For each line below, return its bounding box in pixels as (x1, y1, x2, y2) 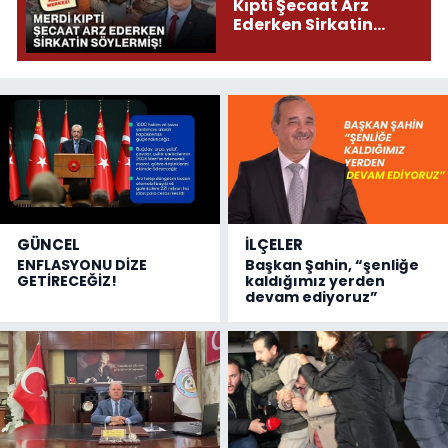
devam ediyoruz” (245, 287, 379, 308)
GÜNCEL (17, 234, 80, 256)
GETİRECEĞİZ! (17, 271, 117, 292)
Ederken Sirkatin (232, 12, 373, 36)
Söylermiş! (232, 31, 324, 55)
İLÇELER (245, 234, 304, 256)
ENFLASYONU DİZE (17, 255, 147, 276)
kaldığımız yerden (245, 271, 386, 292)
